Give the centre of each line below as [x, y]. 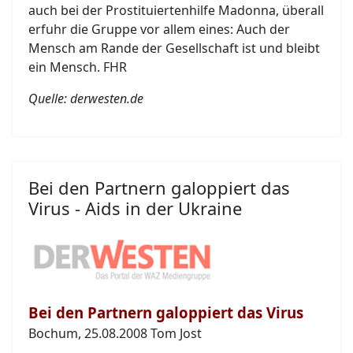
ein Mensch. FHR [78, 67]
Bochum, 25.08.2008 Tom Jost [115, 333]
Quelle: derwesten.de [86, 98]
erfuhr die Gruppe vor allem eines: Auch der [159, 29]
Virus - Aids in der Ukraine [135, 208]
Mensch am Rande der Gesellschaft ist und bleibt [174, 48]
